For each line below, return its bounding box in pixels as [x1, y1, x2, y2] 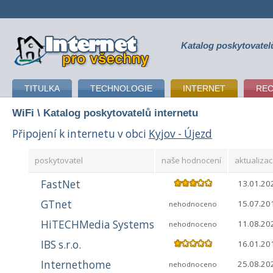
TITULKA [24, 83, 60, 93]
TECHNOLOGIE [90, 83, 152, 93]
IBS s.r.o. [41, 238, 81, 252]
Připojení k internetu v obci [12, 126, 149, 141]
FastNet [41, 177, 80, 192]
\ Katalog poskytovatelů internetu [34, 107, 198, 119]
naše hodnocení [161, 155, 221, 166]
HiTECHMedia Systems [41, 218, 154, 232]
